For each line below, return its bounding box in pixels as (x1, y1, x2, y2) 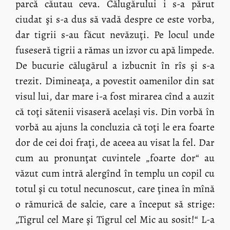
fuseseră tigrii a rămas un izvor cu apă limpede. (15, 43, 215, 57)
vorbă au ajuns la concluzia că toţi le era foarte (15, 120, 215, 135)
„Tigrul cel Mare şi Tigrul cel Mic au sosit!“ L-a (15, 213, 215, 227)
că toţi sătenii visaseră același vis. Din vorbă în (15, 105, 215, 119)
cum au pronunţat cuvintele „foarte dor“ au (15, 151, 215, 165)
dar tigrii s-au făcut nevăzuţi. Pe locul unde (15, 28, 215, 42)
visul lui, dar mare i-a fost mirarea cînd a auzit (15, 89, 215, 104)
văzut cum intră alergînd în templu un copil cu (15, 166, 215, 181)
